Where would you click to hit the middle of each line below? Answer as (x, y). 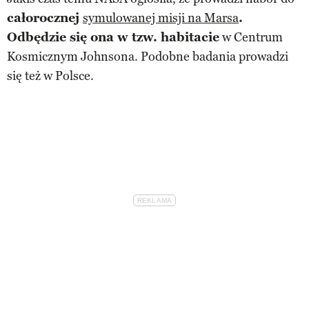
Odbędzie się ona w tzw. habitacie (113, 37)
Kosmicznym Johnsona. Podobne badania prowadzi (148, 56)
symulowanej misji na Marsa (161, 18)
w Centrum (251, 37)
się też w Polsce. (50, 76)
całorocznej (45, 18)
